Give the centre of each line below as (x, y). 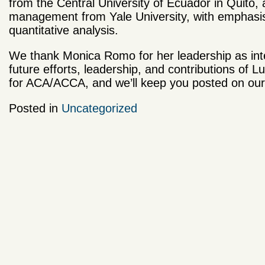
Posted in (35, 109)
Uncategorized (99, 109)
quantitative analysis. (64, 30)
